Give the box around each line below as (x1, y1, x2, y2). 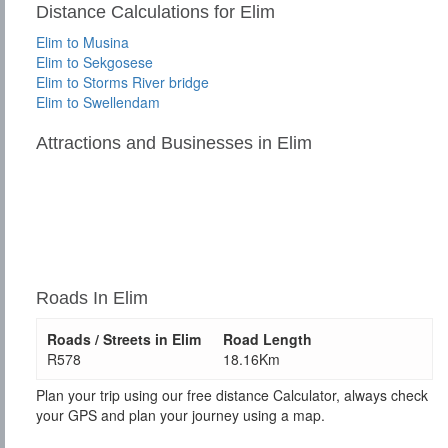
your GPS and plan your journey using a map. (36, 405, 325, 426)
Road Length (223, 329, 313, 350)
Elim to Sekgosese (36, 52, 153, 73)
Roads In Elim (36, 288, 148, 309)
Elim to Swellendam (36, 92, 160, 113)
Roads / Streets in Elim (47, 329, 201, 350)
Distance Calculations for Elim (36, 2, 275, 23)
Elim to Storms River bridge (36, 72, 209, 93)
